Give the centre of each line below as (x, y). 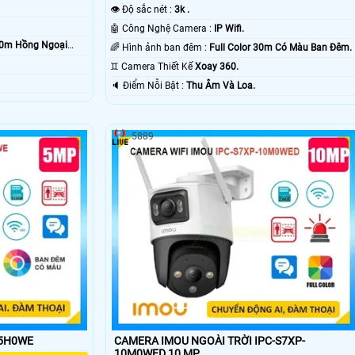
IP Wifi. (229, 29)
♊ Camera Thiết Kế (158, 67)
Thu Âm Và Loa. (220, 86)
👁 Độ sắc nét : (148, 10)
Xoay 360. (216, 67)
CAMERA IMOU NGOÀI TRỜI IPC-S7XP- (209, 340)
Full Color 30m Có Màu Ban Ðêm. (280, 48)
